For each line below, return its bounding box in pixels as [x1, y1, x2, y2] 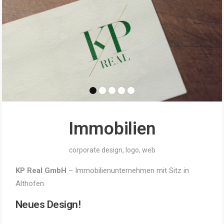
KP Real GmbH [15, 166, 66, 175]
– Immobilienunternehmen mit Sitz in [66, 166, 189, 175]
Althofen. [15, 179, 45, 188]
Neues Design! [15, 198, 81, 211]
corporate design [68, 146, 122, 154]
